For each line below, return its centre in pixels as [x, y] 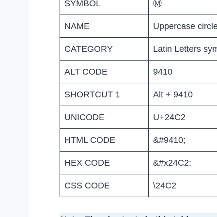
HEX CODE [87, 163]
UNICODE [85, 117]
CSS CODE [87, 185]
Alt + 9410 [173, 94]
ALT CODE [86, 71]
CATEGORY [89, 49]
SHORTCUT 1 [92, 94]
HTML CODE [90, 140]
